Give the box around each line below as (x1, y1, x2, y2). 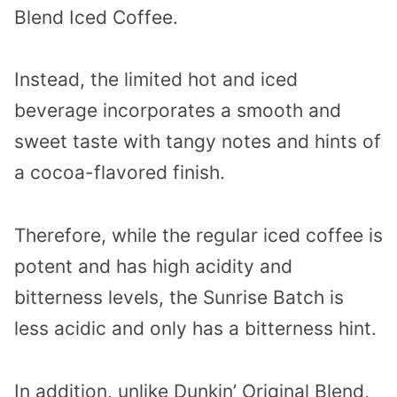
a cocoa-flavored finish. (14, 161, 225, 184)
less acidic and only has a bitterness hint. (14, 317, 382, 340)
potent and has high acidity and (14, 255, 292, 278)
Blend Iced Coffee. (14, 5, 178, 28)
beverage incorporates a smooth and (14, 99, 341, 122)
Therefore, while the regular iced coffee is (14, 224, 383, 247)
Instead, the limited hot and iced (14, 68, 298, 91)
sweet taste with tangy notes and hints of (14, 130, 381, 153)
